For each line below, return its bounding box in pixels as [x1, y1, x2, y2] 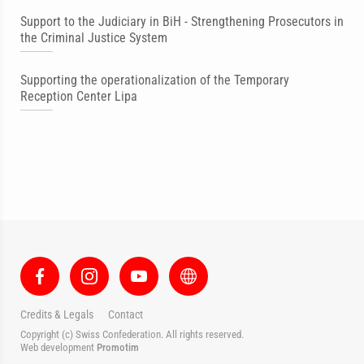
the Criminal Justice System [20, 30, 167, 45]
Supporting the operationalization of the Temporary [20, 72, 289, 88]
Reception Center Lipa [20, 89, 137, 104]
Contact [108, 308, 143, 321]
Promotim [97, 341, 139, 353]
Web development [20, 341, 97, 353]
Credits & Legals [20, 308, 93, 321]
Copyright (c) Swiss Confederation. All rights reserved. [20, 328, 244, 340]
